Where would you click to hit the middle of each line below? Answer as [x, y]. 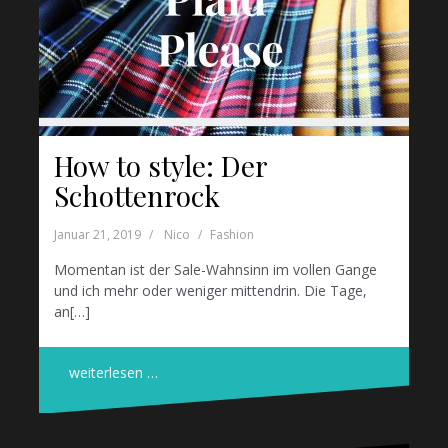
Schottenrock [137, 196]
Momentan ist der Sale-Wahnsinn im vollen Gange [215, 270]
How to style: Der [160, 166]
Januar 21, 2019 [97, 235]
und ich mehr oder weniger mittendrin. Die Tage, [210, 291]
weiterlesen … [113, 373]
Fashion [232, 235]
